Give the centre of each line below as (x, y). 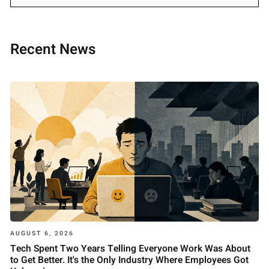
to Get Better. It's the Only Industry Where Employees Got (130, 261)
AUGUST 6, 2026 (42, 233)
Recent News (53, 50)
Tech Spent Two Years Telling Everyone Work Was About (131, 249)
